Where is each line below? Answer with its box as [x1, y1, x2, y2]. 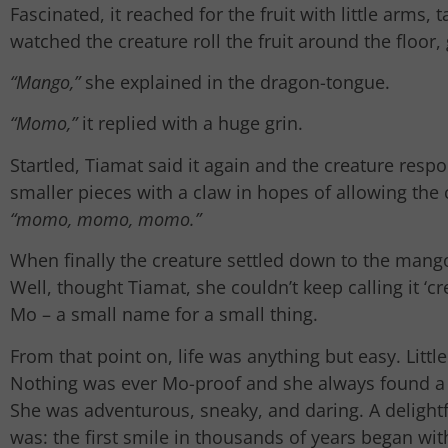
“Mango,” [10, 70, 80, 95]
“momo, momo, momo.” [10, 206, 201, 231]
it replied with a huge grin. [77, 111, 303, 136]
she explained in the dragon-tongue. [80, 70, 390, 95]
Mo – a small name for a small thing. [10, 302, 318, 327]
